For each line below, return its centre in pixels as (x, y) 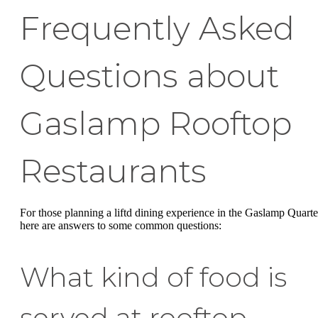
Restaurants (113, 171)
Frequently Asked (157, 29)
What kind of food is (153, 278)
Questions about (149, 76)
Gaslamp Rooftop (156, 124)
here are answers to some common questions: (121, 226)
